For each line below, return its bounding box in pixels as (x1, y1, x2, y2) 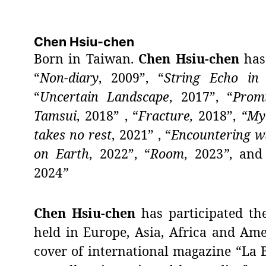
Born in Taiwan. (33, 50, 139, 68)
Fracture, (138, 107, 199, 125)
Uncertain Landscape (39, 88, 170, 106)
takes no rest (33, 126, 112, 144)
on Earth (33, 145, 90, 163)
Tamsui (33, 107, 77, 125)
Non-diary (39, 69, 99, 87)
